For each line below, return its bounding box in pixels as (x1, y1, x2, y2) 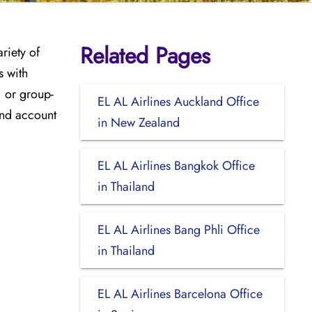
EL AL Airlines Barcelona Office (97, 284, 263, 303)
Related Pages (79, 39, 210, 72)
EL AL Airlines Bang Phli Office (97, 220, 260, 239)
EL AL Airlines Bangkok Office (97, 156, 255, 175)
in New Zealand (97, 113, 180, 132)
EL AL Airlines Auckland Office (97, 92, 259, 111)
